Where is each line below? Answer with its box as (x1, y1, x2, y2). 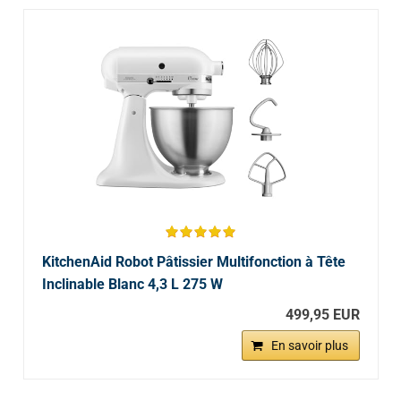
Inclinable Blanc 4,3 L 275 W (41, 276, 223, 294)
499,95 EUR (285, 306, 360, 324)
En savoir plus (270, 338, 348, 354)
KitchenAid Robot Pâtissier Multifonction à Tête (41, 253, 346, 271)
